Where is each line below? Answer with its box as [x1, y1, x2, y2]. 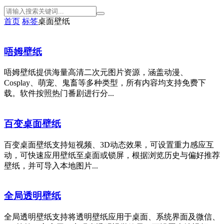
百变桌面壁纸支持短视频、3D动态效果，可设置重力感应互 [4, 140, 214, 149]
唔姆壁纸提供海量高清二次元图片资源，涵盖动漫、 [4, 68, 188, 77]
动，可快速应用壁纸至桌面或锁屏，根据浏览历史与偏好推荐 [4, 150, 220, 159]
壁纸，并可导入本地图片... [4, 161, 98, 170]
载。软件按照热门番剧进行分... [4, 89, 114, 98]
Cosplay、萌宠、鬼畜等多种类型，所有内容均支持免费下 [4, 78, 206, 87]
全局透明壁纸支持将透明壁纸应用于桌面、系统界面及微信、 [4, 212, 220, 221]
